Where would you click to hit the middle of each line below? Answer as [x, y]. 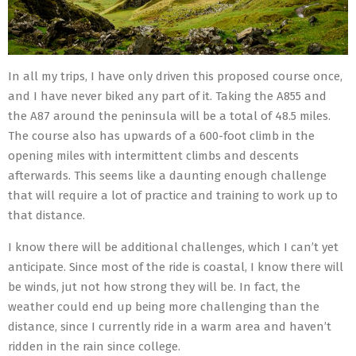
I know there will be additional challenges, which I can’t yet [173, 248]
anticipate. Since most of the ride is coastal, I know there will [176, 267]
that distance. [46, 216]
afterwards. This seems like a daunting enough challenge [167, 176]
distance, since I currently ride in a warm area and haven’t [170, 327]
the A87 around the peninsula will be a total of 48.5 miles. [169, 116]
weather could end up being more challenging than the [164, 307]
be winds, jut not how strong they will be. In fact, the [154, 287]
